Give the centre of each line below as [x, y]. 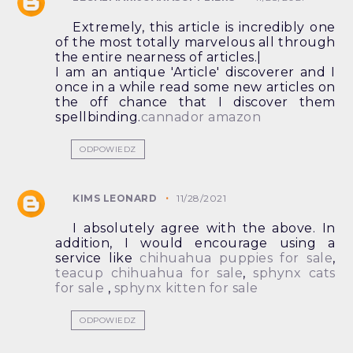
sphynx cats [294, 273]
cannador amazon [201, 117]
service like [98, 258]
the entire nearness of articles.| [158, 58]
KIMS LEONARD [115, 199]
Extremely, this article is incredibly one [204, 28]
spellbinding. [98, 117]
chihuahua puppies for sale [236, 258]
